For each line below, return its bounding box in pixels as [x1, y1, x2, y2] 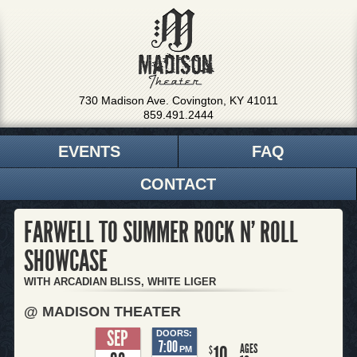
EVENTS [57, 143, 120, 160]
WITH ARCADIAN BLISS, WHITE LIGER [23, 276, 216, 288]
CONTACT [140, 175, 216, 193]
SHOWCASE [23, 245, 108, 278]
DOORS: [156, 328, 192, 338]
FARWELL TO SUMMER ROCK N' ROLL [23, 216, 298, 249]
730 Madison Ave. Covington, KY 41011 [79, 94, 278, 107]
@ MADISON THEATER [23, 303, 181, 320]
